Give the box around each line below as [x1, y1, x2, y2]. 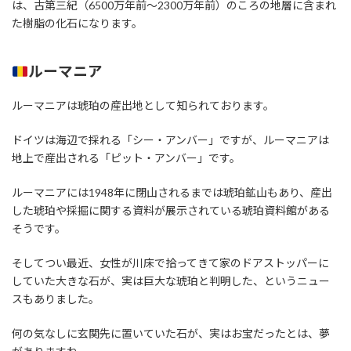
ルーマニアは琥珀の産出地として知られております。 [12, 98, 274, 112]
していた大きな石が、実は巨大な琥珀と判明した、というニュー [12, 273, 330, 288]
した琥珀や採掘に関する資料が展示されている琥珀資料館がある [12, 203, 330, 217]
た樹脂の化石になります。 [12, 16, 143, 31]
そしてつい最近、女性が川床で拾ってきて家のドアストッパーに [12, 255, 329, 270]
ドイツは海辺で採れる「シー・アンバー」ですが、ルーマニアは [12, 132, 329, 147]
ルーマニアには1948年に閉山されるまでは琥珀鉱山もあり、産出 [12, 185, 332, 199]
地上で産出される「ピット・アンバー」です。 [12, 150, 241, 165]
